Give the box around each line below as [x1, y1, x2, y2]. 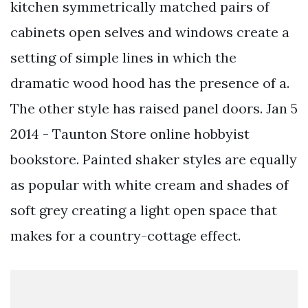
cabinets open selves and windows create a [10, 23, 289, 41]
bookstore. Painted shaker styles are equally [10, 151, 297, 168]
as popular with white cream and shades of [10, 176, 289, 194]
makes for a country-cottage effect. [10, 227, 241, 245]
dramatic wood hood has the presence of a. [10, 74, 289, 92]
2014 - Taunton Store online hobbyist [10, 125, 250, 143]
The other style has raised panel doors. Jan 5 [10, 100, 298, 118]
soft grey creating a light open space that [10, 201, 277, 219]
